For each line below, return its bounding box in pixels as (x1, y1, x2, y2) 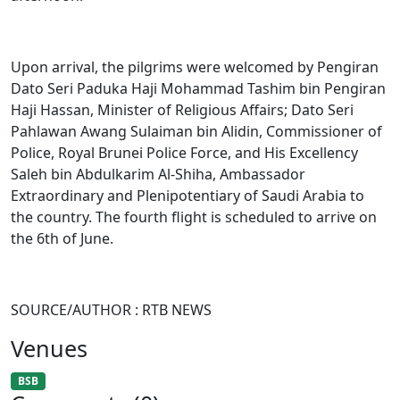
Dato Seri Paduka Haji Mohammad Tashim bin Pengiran (11, 79, 386, 98)
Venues (11, 333, 87, 363)
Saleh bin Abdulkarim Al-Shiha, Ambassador (11, 164, 305, 184)
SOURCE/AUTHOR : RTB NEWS (11, 300, 212, 320)
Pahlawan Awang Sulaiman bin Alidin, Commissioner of (11, 121, 382, 141)
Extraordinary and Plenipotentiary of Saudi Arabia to (11, 186, 364, 205)
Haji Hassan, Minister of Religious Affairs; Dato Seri (11, 100, 354, 120)
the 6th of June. (11, 229, 113, 248)
